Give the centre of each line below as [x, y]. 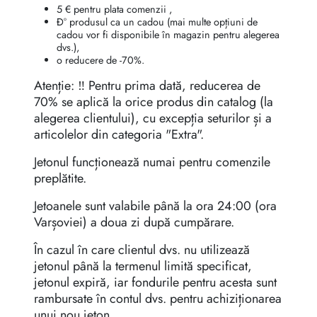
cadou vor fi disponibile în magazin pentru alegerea [168, 35]
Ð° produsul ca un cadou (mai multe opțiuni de [157, 22]
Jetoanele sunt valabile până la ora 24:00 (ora [155, 206]
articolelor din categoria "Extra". [119, 135]
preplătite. [60, 179]
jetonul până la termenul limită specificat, [143, 266]
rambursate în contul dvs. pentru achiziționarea [158, 299]
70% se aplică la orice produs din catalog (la [154, 102]
